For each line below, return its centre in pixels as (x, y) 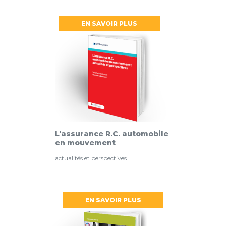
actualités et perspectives (91, 158)
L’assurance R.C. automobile (112, 134)
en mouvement (85, 143)
